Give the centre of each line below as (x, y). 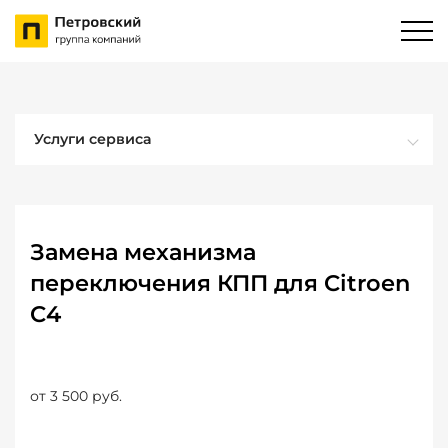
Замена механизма (143, 252)
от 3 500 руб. (76, 396)
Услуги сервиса (93, 139)
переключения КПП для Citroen (220, 283)
